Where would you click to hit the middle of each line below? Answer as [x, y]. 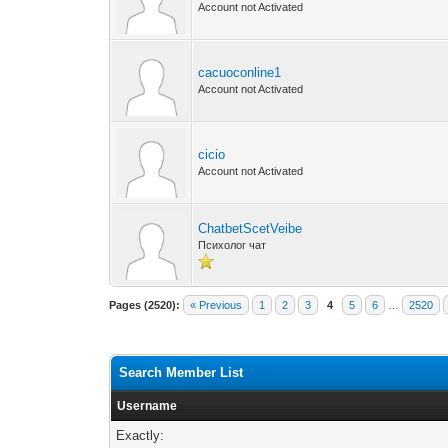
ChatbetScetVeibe [250, 228]
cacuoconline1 [240, 72]
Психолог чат [232, 245]
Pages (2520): [145, 305]
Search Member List [181, 372]
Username [147, 406]
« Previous [216, 305]
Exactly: [140, 435]
